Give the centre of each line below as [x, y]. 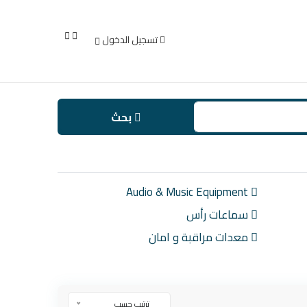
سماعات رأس [219, 214]
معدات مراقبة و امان [200, 237]
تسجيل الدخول [130, 40]
